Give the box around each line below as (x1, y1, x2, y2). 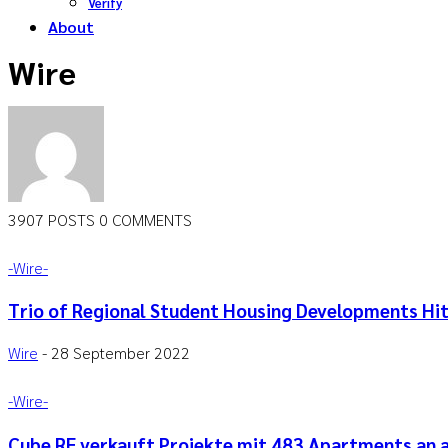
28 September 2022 (51, 342, 190, 364)
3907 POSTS (8, 208, 99, 230)
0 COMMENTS (99, 208, 192, 230)
